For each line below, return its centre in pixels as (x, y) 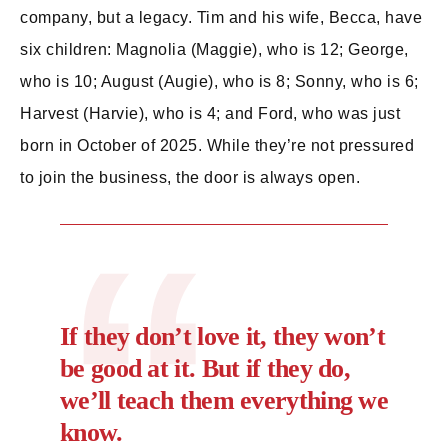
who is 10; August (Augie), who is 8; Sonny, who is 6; (219, 81)
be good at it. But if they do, (205, 368)
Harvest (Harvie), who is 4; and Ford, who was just (210, 113)
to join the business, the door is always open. (190, 177)
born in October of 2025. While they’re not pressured (217, 145)
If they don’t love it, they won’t (222, 336)
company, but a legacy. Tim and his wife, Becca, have (221, 17)
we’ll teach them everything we (224, 400)
